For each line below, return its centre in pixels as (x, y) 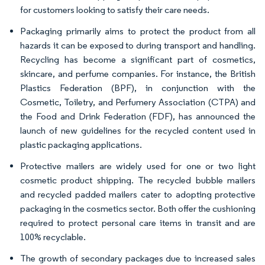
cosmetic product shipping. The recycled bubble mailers (138, 180)
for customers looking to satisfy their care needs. (115, 10)
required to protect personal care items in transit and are (138, 223)
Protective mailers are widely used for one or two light (138, 166)
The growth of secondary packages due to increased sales (138, 258)
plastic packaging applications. (81, 145)
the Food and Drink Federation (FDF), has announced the (138, 116)
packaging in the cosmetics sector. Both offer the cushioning (138, 209)
